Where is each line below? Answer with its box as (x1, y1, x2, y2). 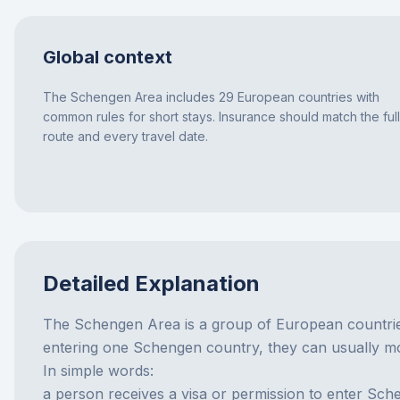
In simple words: (43, 362, 154, 379)
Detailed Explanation (43, 271, 260, 296)
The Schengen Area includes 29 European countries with (43, 89, 379, 104)
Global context (43, 46, 172, 68)
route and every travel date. (43, 129, 208, 144)
